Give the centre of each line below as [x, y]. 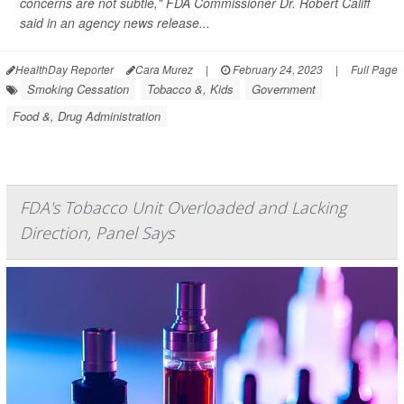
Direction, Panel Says [97, 233]
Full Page [374, 69]
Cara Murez [164, 69]
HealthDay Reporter [64, 69]
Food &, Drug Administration [87, 116]
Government [284, 89]
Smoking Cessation [78, 89]
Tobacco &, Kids [190, 89]
